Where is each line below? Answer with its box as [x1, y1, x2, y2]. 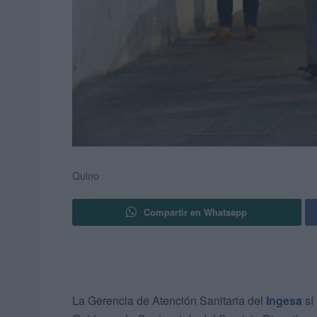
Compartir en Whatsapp [144, 205, 248, 219]
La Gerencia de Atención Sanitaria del [72, 292, 266, 309]
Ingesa [266, 292, 302, 309]
